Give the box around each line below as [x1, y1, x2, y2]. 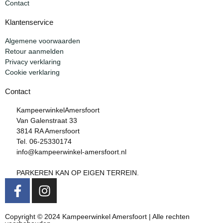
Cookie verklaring [5, 68, 60, 77]
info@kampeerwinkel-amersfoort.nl [16, 148, 126, 156]
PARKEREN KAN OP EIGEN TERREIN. [16, 169, 139, 177]
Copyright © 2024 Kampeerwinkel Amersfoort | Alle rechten [5, 213, 190, 221]
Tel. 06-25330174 [16, 137, 72, 146]
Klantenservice [5, 18, 53, 27]
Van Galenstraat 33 [16, 116, 77, 125]
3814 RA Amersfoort [16, 127, 80, 135]
